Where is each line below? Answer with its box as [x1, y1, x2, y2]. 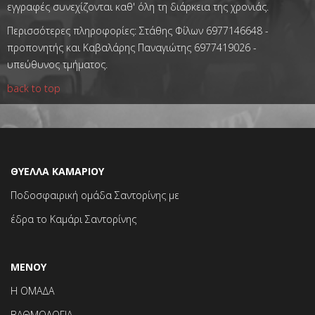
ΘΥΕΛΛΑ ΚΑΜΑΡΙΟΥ [11, 165, 104, 179]
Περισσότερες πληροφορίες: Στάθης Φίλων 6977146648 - [7, 24, 269, 38]
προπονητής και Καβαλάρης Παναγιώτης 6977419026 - [7, 41, 257, 55]
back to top [7, 82, 60, 96]
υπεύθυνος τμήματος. [7, 58, 108, 72]
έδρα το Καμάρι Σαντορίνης [11, 212, 136, 226]
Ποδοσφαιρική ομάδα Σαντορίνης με [11, 188, 179, 202]
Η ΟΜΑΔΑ [11, 284, 54, 298]
